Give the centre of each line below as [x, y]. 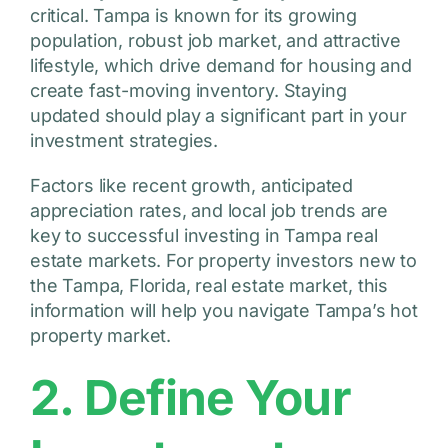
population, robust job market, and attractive [215, 41]
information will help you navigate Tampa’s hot [223, 311]
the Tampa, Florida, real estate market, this [209, 286]
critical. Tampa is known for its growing [193, 16]
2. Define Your [190, 398]
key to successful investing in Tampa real [203, 236]
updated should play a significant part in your [218, 116]
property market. [100, 336]
